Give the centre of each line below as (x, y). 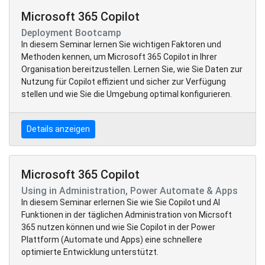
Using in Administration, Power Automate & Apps (130, 190)
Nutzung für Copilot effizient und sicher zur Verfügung (124, 81)
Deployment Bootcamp (71, 33)
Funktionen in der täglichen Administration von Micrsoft (127, 214)
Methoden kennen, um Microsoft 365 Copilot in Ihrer (119, 56)
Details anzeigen (58, 129)
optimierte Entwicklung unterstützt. (90, 252)
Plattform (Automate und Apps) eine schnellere (112, 239)
